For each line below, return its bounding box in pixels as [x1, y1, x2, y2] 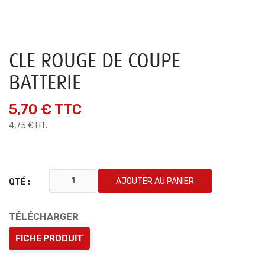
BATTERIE [9, 71, 81, 94]
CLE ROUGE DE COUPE [9, 49, 180, 72]
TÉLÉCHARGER [9, 211, 79, 222]
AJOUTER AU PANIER [116, 176, 194, 186]
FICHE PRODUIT [15, 233, 83, 244]
